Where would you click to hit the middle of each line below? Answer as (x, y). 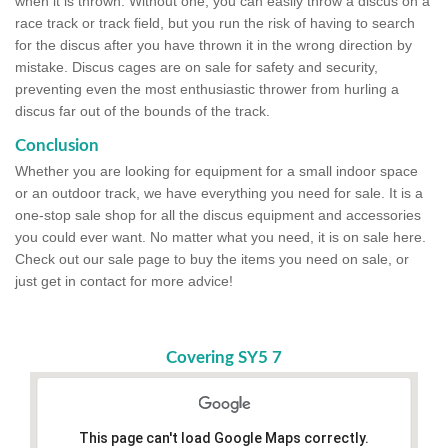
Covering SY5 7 (224, 358)
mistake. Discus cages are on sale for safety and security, (196, 67)
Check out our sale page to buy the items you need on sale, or (212, 259)
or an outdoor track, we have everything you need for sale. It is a (219, 193)
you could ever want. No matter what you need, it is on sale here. (220, 237)
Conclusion (57, 146)
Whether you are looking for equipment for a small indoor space (216, 171)
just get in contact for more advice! (124, 281)
